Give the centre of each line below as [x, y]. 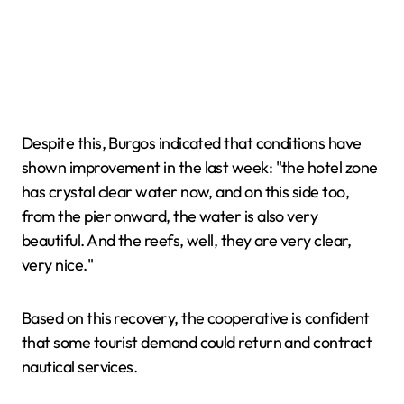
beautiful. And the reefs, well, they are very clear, [187, 240]
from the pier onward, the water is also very [170, 216]
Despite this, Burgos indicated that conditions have [192, 143]
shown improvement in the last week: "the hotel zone [200, 167]
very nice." [58, 265]
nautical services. [80, 367]
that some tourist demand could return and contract [197, 342]
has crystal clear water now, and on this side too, [185, 192]
